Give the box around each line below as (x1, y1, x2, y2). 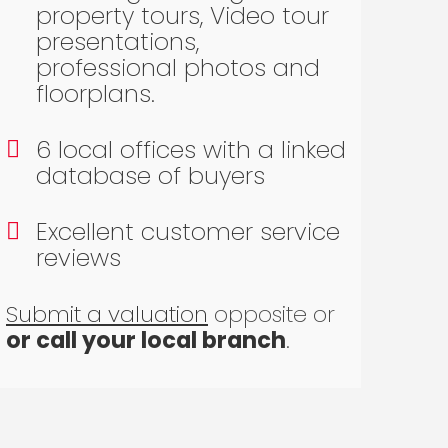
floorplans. (36, 77, 155, 111)
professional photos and (36, 51, 320, 85)
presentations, (36, 25, 199, 59)
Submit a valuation (6, 298, 208, 331)
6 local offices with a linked (36, 133, 346, 167)
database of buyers (36, 159, 265, 193)
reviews (36, 241, 121, 275)
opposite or (208, 298, 335, 331)
